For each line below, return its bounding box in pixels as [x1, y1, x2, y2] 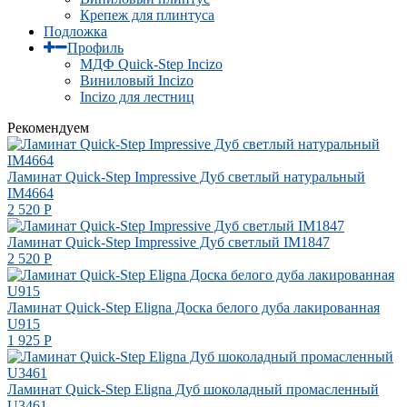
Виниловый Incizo [80, 72, 194, 88]
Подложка [44, 23, 107, 39]
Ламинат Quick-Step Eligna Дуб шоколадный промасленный [7, 381, 379, 397]
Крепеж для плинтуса [80, 6, 214, 23]
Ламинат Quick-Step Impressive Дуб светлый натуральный [7, 168, 365, 184]
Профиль [67, 39, 124, 55]
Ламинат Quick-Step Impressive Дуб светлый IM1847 [7, 233, 330, 250]
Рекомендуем [7, 119, 89, 135]
